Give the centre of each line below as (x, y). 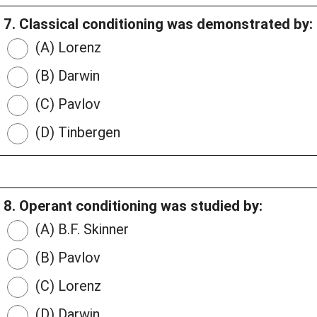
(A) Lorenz (67, 48)
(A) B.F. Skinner (80, 230)
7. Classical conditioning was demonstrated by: (158, 24)
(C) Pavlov (66, 104)
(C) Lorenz (67, 286)
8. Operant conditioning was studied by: (133, 206)
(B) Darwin (66, 76)
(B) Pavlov (66, 258)
